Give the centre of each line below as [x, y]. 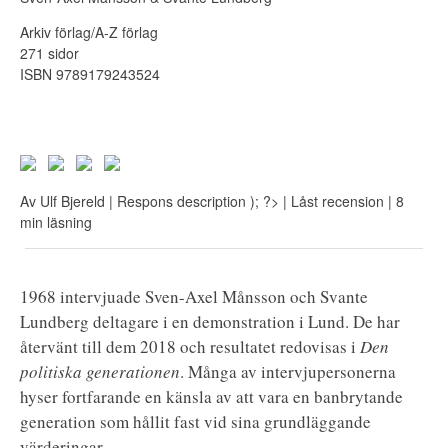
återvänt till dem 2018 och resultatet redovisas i [190, 346]
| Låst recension [333, 201]
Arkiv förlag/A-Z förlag [89, 32]
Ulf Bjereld [72, 201]
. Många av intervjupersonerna [288, 371]
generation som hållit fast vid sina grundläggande [195, 421]
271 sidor [49, 53]
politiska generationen [100, 371]
